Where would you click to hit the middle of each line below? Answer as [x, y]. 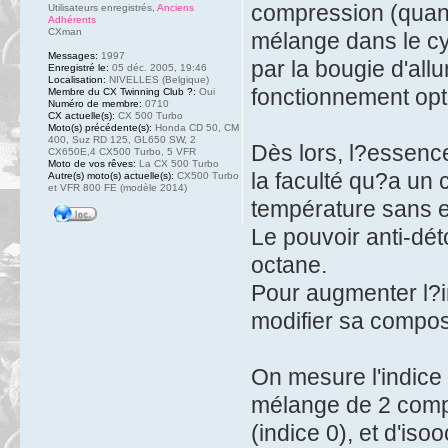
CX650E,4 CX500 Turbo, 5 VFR [122, 152]
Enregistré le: [78, 68]
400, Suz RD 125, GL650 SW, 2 [122, 140]
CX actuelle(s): [81, 116]
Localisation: [77, 80]
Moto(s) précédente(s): [100, 128]
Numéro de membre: [95, 104]
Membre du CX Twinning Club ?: [122, 92]
